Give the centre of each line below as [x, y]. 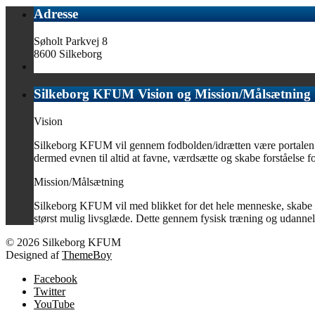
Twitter [50, 291]
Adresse [56, 14]
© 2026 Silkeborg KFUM [63, 242]
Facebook [56, 278]
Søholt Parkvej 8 [71, 41]
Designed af [34, 255]
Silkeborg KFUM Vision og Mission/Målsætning [172, 94]
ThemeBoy [87, 255]
